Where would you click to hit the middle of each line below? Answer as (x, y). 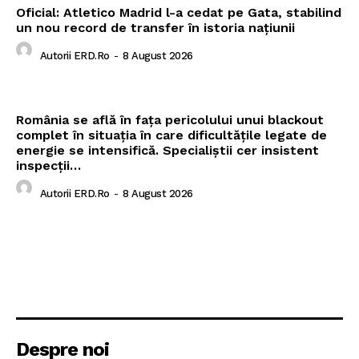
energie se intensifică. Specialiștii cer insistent (167, 151)
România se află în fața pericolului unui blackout (170, 120)
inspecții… (48, 166)
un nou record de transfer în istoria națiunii (155, 28)
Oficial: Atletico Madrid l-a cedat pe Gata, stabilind (179, 13)
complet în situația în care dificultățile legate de (171, 135)
